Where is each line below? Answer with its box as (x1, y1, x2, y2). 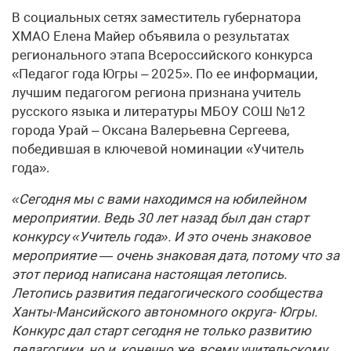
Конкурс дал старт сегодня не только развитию (12, 322, 311, 338)
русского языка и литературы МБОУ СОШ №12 (12, 103, 306, 119)
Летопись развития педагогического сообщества (12, 284, 322, 301)
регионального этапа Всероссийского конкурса (12, 46, 313, 63)
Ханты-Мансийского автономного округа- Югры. (12, 303, 317, 320)
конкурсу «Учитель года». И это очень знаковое (12, 228, 310, 244)
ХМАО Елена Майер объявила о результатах (12, 27, 289, 44)
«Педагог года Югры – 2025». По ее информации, (12, 65, 317, 81)
